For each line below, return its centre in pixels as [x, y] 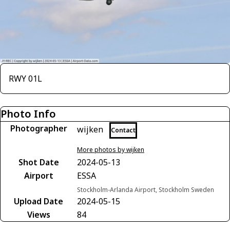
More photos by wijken [111, 149]
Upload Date [39, 201]
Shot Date [39, 162]
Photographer [39, 128]
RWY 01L [25, 78]
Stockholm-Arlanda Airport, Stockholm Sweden [146, 189]
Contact [123, 130]
